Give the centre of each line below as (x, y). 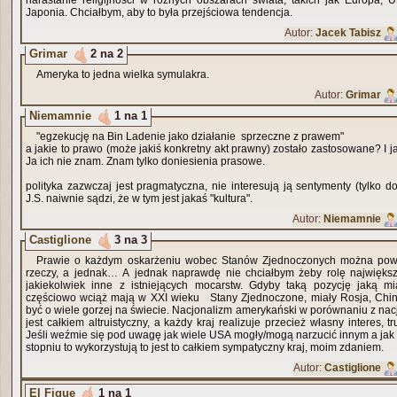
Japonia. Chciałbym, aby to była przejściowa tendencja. (159, 12)
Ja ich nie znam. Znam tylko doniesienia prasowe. (145, 161)
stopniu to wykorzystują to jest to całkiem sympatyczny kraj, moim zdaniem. (205, 347)
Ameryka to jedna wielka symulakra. (123, 74)
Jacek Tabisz (348, 33)
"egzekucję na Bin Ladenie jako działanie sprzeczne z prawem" (190, 136)
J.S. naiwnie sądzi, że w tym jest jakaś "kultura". (139, 198)
